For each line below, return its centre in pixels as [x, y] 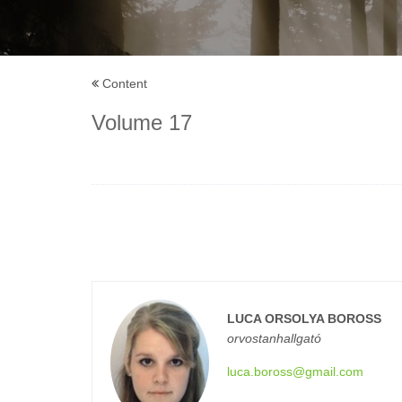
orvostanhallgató [274, 338]
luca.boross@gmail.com [295, 371]
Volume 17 [142, 122]
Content [125, 83]
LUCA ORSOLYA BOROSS [304, 319]
